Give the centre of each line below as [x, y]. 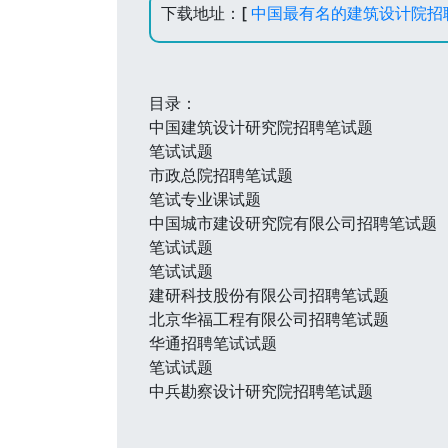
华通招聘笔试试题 [213, 343]
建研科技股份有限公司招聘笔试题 [269, 295]
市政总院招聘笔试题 [221, 175]
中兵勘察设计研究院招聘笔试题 [261, 391]
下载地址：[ [206, 13]
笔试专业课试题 [205, 199]
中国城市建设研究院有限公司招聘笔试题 [293, 223]
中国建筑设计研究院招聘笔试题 [261, 127]
